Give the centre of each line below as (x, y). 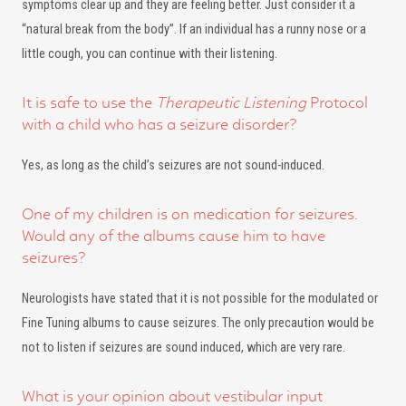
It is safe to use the (89, 102)
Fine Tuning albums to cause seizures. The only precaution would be (198, 323)
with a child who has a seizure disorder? (159, 124)
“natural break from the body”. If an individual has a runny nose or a (194, 29)
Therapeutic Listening (231, 102)
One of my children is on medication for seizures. (189, 214)
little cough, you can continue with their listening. (150, 54)
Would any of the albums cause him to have (174, 236)
